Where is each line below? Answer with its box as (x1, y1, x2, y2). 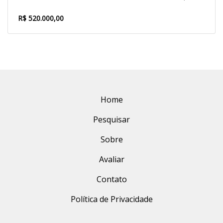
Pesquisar (93, 114, 130, 125)
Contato (96, 174, 127, 185)
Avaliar (99, 154, 124, 165)
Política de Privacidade (70, 194, 153, 205)
